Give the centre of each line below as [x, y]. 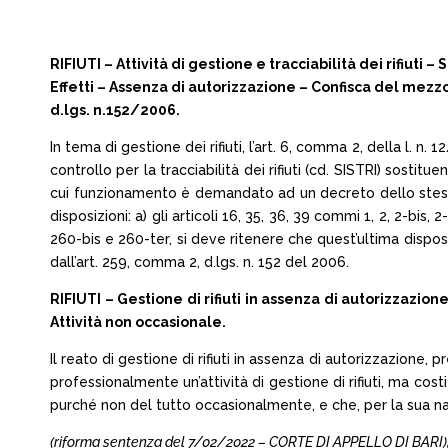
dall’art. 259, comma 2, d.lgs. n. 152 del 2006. [199, 262]
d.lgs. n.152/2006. [115, 110]
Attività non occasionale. [138, 322]
